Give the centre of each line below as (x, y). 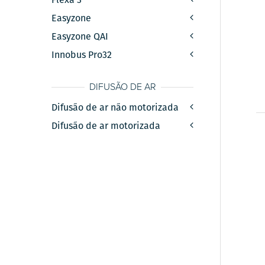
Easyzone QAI (80, 37)
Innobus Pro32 (82, 55)
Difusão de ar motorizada (106, 125)
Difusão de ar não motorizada (115, 107)
